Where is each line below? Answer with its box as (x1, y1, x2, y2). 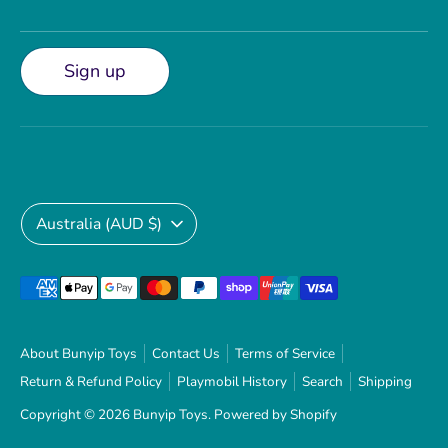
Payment (19, 276, 90, 301)
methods (19, 304, 90, 329)
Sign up (64, 58, 126, 83)
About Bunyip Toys (20, 343, 137, 363)
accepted (19, 332, 93, 357)
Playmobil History (177, 371, 287, 391)
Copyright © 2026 (20, 404, 133, 424)
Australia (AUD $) (36, 212, 162, 235)
